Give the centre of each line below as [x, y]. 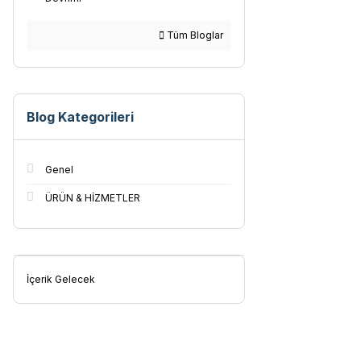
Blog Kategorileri [80, 117]
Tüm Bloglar [194, 35]
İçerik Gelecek [61, 279]
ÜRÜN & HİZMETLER [93, 198]
